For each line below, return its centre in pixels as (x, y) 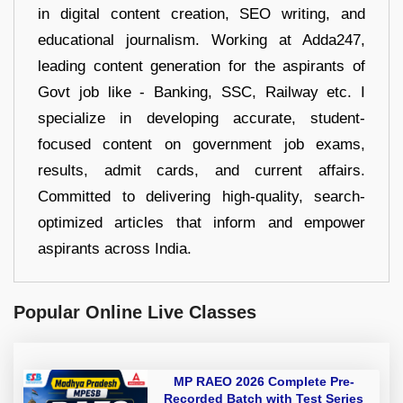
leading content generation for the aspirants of (201, 67)
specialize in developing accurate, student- (201, 119)
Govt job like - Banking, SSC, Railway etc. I (201, 93)
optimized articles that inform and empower (201, 223)
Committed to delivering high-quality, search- (201, 197)
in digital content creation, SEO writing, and (201, 14)
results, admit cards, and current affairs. (201, 171)
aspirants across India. (115, 249)
